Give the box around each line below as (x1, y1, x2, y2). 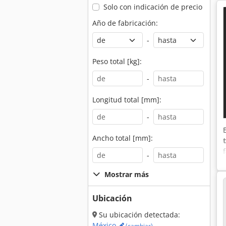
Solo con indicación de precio (103, 2, 202, 12)
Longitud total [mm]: (92, 95, 161, 104)
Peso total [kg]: (92, 56, 142, 66)
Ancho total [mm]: (92, 133, 153, 143)
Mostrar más (104, 169, 149, 179)
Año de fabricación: (92, 18, 158, 28)
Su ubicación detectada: (97, 210, 180, 219)
